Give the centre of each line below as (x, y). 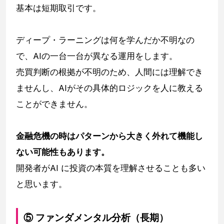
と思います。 (41, 184)
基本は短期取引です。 (58, 8)
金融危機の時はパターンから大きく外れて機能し (109, 136)
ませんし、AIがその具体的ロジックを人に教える (109, 88)
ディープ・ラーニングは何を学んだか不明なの (105, 40)
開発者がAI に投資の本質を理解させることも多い (111, 168)
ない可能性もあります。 (63, 152)
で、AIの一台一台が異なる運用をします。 (97, 56)
